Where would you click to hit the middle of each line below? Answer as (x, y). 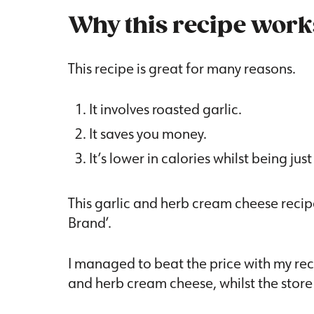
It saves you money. (149, 134)
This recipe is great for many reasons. (183, 68)
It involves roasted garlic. (165, 109)
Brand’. (90, 223)
